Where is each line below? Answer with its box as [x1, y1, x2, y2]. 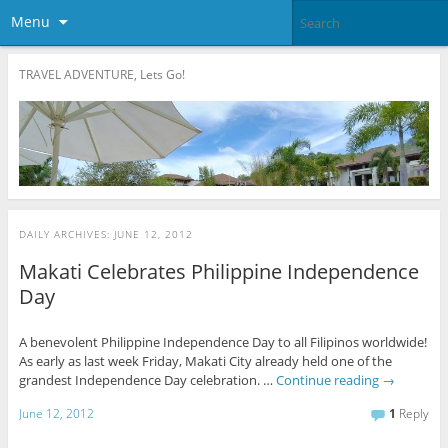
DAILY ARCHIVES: [18, 226, 114, 241]
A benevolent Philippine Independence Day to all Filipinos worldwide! [18, 332, 427, 351]
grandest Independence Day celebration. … [18, 370, 276, 389]
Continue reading [275, 370, 382, 389]
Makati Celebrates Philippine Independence [18, 257, 419, 285]
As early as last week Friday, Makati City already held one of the [18, 351, 392, 370]
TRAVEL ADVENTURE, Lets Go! [18, 65, 185, 83]
